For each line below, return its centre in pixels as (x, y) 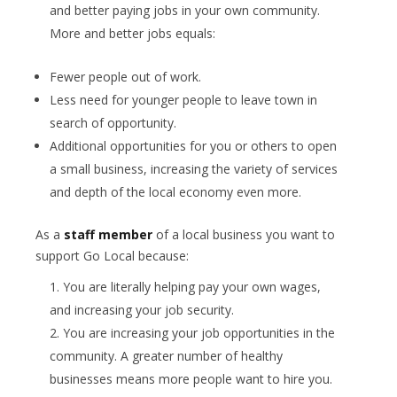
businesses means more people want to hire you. (191, 379)
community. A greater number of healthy (166, 356)
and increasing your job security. (142, 310)
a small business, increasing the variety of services (194, 169)
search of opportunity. (113, 123)
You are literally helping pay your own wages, (192, 287)
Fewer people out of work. (125, 77)
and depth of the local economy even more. (175, 192)
